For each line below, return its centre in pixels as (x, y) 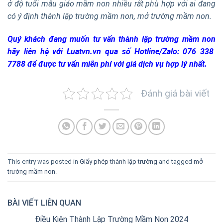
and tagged (175, 162)
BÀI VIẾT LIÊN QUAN (44, 203)
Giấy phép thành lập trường (118, 162)
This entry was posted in (44, 162)
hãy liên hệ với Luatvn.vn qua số (71, 51)
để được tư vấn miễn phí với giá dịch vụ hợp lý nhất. (117, 64)
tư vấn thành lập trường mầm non (154, 39)
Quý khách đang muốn (50, 39)
